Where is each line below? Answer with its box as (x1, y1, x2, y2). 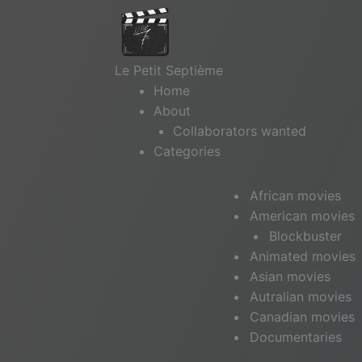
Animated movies (250, 248, 356, 264)
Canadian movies (250, 309, 355, 325)
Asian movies (250, 268, 330, 284)
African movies (250, 187, 341, 204)
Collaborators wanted (173, 123, 306, 139)
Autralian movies (250, 288, 351, 305)
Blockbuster (269, 228, 342, 244)
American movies (250, 208, 355, 224)
